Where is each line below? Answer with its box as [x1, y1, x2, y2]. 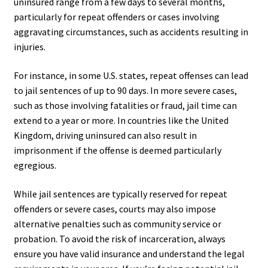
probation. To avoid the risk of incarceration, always [13, 232, 226, 245]
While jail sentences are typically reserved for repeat [13, 187, 227, 200]
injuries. [13, 41, 45, 53]
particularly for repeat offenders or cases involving [13, 11, 220, 23]
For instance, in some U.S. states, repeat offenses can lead [13, 69, 248, 82]
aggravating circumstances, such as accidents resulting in [13, 26, 248, 38]
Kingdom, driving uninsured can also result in [13, 129, 197, 142]
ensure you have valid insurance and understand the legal [13, 247, 245, 260]
